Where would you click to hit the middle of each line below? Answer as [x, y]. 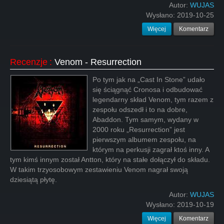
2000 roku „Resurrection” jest [139, 129]
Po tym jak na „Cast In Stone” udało [149, 79]
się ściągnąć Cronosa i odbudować [147, 89]
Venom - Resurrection [98, 62]
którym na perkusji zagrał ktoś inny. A [151, 149]
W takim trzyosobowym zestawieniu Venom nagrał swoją [99, 169]
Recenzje [29, 62]
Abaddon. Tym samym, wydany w [145, 119]
